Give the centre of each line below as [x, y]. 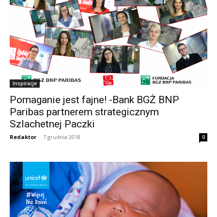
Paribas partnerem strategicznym [84, 112]
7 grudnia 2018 [62, 137]
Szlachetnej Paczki [52, 124]
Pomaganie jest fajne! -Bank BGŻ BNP [94, 100]
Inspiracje [25, 83]
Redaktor [23, 137]
